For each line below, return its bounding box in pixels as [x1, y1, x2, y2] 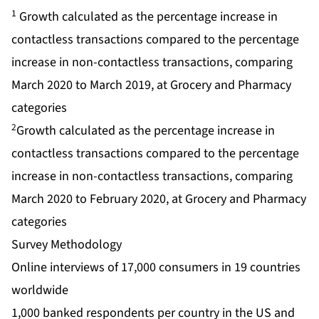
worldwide [11, 281, 68, 300]
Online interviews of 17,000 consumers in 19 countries [11, 258, 300, 277]
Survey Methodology [11, 236, 122, 254]
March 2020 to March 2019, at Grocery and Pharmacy [11, 76, 291, 95]
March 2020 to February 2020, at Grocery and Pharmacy [11, 190, 306, 209]
